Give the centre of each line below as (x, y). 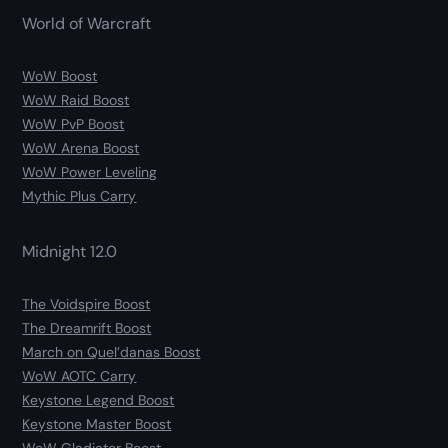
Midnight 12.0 (70, 251)
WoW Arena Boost (81, 147)
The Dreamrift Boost (87, 327)
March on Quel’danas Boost (111, 351)
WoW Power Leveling (90, 171)
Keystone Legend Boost (98, 399)
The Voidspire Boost (86, 303)
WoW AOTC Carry (79, 375)
